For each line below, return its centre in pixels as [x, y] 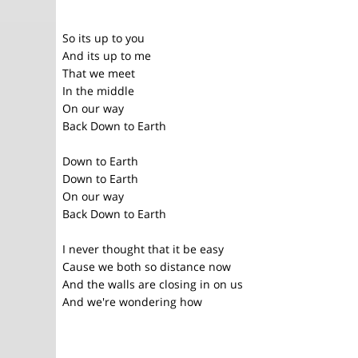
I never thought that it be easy [143, 249]
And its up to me [107, 56]
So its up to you [103, 38]
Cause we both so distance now [147, 267]
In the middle [98, 91]
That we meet [99, 73]
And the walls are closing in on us [153, 284]
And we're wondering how [132, 302]
